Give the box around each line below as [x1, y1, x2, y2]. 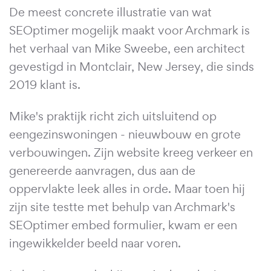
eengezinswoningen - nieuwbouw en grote [9, 126, 241, 142]
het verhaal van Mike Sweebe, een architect [9, 40, 245, 56]
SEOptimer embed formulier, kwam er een [9, 217, 237, 233]
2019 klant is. [9, 76, 80, 93]
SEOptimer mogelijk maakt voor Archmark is [9, 22, 250, 38]
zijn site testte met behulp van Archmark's [9, 198, 235, 215]
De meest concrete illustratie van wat [9, 4, 212, 20]
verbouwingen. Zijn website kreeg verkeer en [9, 144, 253, 160]
